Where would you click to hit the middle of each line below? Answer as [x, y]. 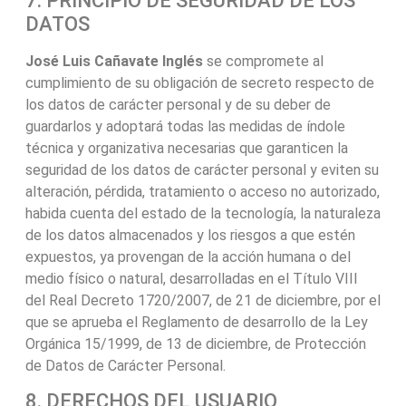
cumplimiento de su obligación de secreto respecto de [199, 82]
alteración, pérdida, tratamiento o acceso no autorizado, [202, 191]
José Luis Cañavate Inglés [114, 61]
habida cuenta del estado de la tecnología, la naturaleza [203, 213]
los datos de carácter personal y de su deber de [178, 104]
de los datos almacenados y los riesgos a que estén [190, 235]
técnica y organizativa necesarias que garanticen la [186, 148]
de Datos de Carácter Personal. [125, 365]
